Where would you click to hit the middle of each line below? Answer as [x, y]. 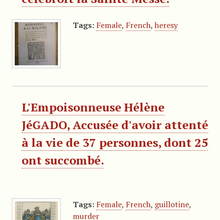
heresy [166, 25]
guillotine [172, 204]
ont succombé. [63, 160]
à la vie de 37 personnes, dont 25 [115, 142]
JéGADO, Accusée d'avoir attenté [115, 124]
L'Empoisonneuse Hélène [93, 107]
